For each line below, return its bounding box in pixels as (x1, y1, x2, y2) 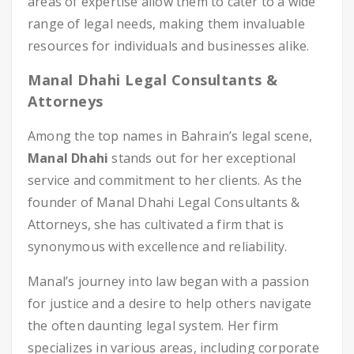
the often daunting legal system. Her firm (28, 317, 279, 334)
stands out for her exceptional (108, 149, 296, 167)
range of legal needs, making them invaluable (28, 15, 305, 32)
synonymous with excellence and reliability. (28, 238, 288, 255)
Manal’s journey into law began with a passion (28, 273, 310, 290)
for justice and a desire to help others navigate (28, 295, 312, 312)
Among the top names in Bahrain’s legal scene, (28, 127, 313, 145)
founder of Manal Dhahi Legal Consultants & (28, 194, 300, 211)
